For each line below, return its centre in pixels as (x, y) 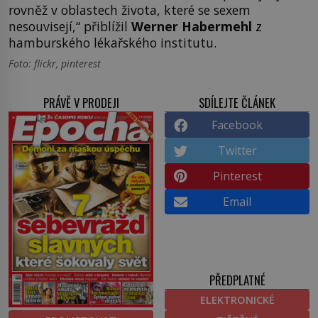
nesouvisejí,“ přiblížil (70, 26)
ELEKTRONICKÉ (237, 300)
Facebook (237, 125)
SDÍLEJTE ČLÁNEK (237, 102)
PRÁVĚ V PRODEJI (81, 102)
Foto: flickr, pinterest (55, 63)
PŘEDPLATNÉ (237, 280)
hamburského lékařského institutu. (113, 42)
